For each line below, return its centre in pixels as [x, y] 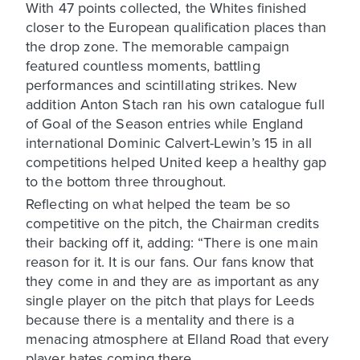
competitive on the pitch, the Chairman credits [172, 223]
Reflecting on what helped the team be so [158, 203]
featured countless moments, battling [143, 65]
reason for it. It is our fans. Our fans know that [170, 261]
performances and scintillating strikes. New [162, 84]
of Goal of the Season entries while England [165, 123]
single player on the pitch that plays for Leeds [170, 300]
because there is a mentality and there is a [160, 319]
